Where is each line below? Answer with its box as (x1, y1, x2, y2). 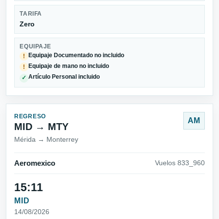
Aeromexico (14, 159, 55, 167)
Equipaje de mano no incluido (28, 63, 109, 69)
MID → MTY (14, 121, 68, 132)
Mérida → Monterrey (14, 135, 78, 143)
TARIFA (20, 11, 42, 17)
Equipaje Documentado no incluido (28, 52, 125, 58)
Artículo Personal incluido (28, 74, 100, 80)
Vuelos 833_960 (155, 159, 205, 167)
